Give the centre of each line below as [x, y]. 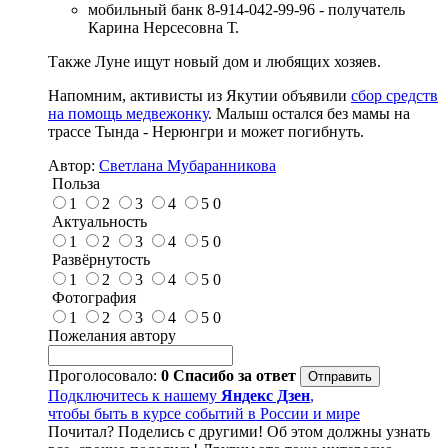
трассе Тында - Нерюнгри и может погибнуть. [206, 131]
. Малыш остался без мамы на [309, 113]
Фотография [92, 297]
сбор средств [394, 95]
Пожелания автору [112, 335]
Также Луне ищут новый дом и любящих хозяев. [214, 61]
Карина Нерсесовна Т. [163, 27]
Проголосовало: [104, 375]
